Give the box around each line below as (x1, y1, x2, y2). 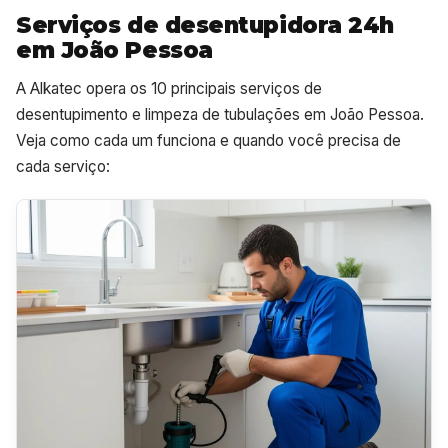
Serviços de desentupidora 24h (16, 10, 395, 39)
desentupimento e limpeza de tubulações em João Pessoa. (16, 104, 424, 124)
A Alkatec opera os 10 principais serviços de (16, 78, 322, 98)
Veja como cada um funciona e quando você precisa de (16, 130, 401, 150)
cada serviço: (16, 156, 110, 176)
